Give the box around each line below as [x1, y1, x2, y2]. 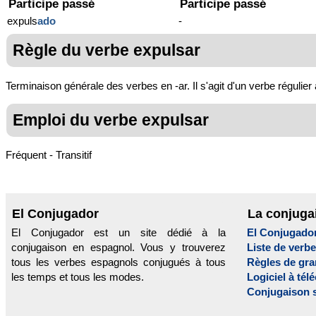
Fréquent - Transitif [6, 149, 92, 162]
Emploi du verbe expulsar [13, 110, 209, 129]
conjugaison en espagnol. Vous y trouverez [11, 241, 226, 254]
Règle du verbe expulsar [13, 41, 200, 60]
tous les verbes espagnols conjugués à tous [11, 256, 226, 269]
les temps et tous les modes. [11, 271, 144, 284]
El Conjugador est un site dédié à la [11, 226, 226, 239]
